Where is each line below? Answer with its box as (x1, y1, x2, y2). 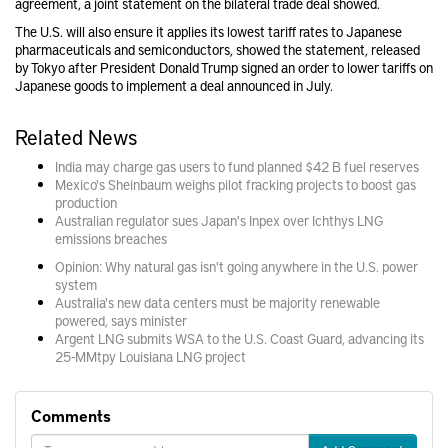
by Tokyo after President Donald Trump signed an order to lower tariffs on (15, 57, 433, 77)
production (55, 192, 117, 212)
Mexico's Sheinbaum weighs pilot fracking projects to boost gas (55, 174, 416, 194)
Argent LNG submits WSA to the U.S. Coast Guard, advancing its (55, 328, 424, 348)
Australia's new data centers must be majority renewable (55, 292, 380, 312)
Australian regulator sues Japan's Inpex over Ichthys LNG (55, 210, 383, 230)
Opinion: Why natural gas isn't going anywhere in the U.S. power (55, 256, 418, 276)
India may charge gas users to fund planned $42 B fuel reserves (55, 156, 419, 176)
